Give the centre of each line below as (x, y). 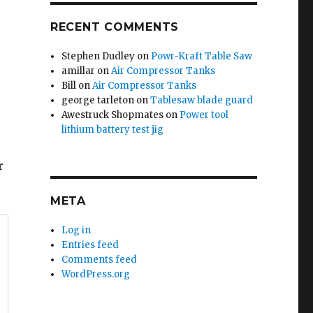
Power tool (204, 115)
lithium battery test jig (113, 130)
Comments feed (100, 260)
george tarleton (98, 100)
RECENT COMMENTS (115, 27)
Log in (77, 230)
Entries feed (90, 245)
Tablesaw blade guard (202, 100)
